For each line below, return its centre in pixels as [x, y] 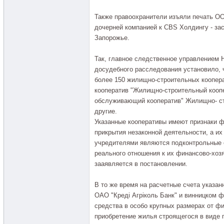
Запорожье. [112, 38]
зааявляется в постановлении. [141, 164]
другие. [106, 111]
